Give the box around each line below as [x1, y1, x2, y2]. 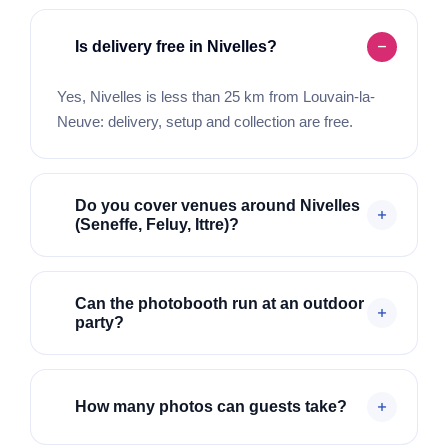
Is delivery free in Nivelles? [74, 38, 277, 56]
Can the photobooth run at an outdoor [74, 294, 364, 312]
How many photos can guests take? [74, 398, 347, 416]
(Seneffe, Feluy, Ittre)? [74, 215, 239, 233]
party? [74, 313, 124, 331]
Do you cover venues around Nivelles [74, 196, 360, 214]
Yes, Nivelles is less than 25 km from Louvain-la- [56, 87, 375, 105]
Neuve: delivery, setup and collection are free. [56, 112, 353, 130]
